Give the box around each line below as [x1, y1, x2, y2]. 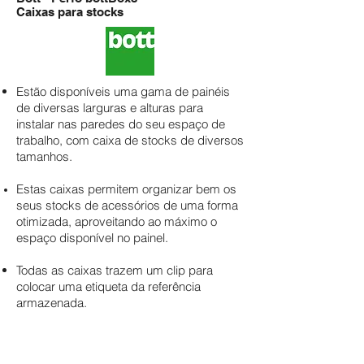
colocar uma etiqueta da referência [16, 279, 201, 294]
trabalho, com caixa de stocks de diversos [16, 132, 244, 148]
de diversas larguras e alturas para [16, 100, 203, 115]
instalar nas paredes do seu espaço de [16, 116, 225, 132]
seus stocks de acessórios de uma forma [16, 197, 238, 213]
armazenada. [16, 295, 87, 310]
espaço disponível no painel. [16, 230, 168, 245]
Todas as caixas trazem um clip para [16, 262, 213, 278]
